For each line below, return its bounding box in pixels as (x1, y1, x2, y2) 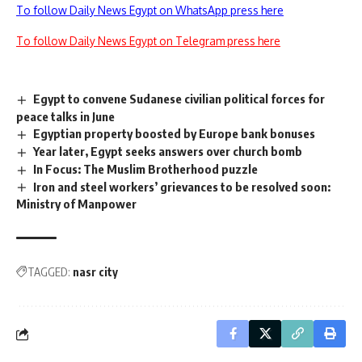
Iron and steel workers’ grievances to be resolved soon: (33, 179, 331, 194)
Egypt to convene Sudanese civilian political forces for (33, 91, 326, 106)
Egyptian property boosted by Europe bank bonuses (33, 125, 316, 141)
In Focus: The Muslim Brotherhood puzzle (33, 161, 259, 176)
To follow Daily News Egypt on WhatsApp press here (16, 3, 284, 17)
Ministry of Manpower (16, 196, 137, 212)
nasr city (73, 265, 118, 280)
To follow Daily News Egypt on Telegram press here (16, 34, 280, 48)
